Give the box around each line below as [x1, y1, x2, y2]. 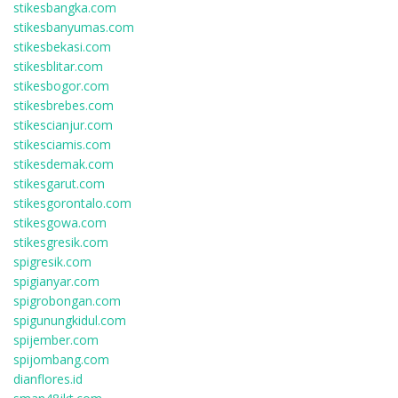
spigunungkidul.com [13, 312, 126, 329]
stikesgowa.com [13, 214, 107, 231]
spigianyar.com [13, 273, 99, 290]
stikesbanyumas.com [13, 19, 134, 36]
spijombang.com [13, 351, 109, 368]
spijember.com [13, 331, 99, 348]
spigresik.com [13, 253, 92, 270]
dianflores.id [13, 370, 83, 387]
